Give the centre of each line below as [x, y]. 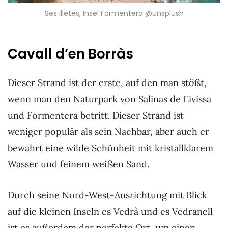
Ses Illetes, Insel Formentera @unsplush [114, 13]
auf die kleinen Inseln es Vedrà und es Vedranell [110, 212]
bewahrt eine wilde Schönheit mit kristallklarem [110, 148]
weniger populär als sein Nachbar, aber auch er [108, 131]
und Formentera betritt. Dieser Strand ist [96, 115]
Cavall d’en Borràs [70, 54]
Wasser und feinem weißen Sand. [78, 164]
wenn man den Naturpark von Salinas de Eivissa [109, 99]
